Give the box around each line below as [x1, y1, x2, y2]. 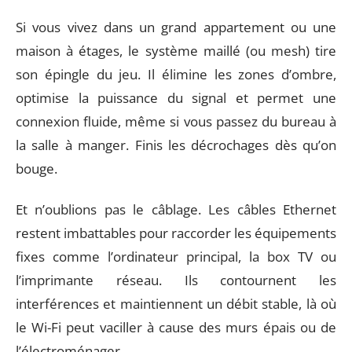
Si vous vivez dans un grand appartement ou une [16, 17, 336, 36]
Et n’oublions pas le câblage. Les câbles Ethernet [16, 200, 336, 218]
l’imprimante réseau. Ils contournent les [16, 271, 336, 289]
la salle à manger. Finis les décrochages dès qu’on [16, 135, 336, 154]
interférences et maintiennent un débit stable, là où [16, 295, 336, 313]
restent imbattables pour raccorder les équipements [16, 224, 336, 242]
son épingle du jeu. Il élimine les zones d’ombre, [16, 64, 336, 83]
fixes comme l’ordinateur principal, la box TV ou [16, 247, 336, 266]
